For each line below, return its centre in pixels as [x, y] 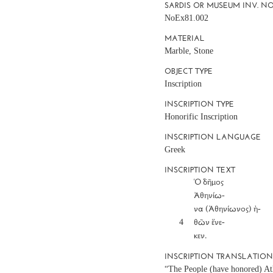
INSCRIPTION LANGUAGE [213, 136]
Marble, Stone [189, 51]
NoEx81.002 [187, 18]
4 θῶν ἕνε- [172, 223]
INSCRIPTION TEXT [200, 169]
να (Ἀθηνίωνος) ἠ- [179, 209]
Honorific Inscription [201, 116]
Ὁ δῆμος [179, 183]
